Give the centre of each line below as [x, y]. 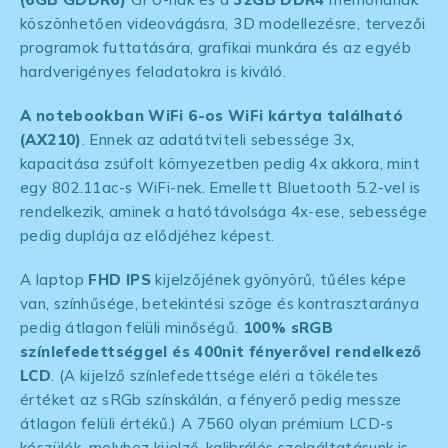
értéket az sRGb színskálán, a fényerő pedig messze [211, 399]
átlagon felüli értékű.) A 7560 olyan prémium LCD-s [207, 423]
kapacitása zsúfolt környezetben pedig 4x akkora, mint [220, 163]
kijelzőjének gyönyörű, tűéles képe [279, 279]
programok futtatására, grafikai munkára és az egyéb [216, 47]
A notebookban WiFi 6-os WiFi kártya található [211, 115]
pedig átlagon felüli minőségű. [131, 327]
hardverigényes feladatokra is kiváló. [153, 71]
